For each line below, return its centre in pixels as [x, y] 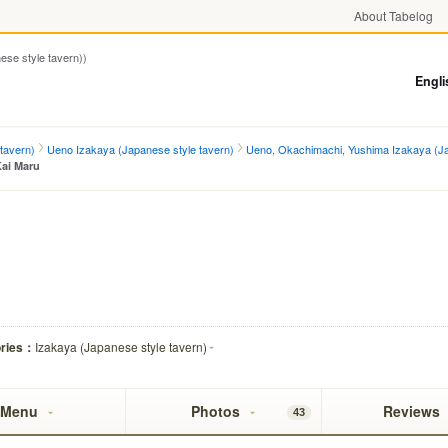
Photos [215, 411]
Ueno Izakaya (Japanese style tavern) [140, 149]
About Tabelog [393, 15]
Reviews [411, 411]
